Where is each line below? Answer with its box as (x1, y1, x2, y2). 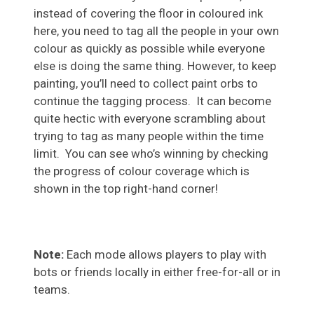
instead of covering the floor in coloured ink (34, 6, 263, 21)
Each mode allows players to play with (67, 247, 266, 262)
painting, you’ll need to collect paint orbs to (34, 76, 258, 91)
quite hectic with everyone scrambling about (34, 111, 266, 126)
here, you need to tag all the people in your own (34, 24, 279, 39)
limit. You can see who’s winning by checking (34, 146, 268, 161)
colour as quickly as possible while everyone (34, 41, 265, 56)
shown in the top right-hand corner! (34, 182, 218, 196)
